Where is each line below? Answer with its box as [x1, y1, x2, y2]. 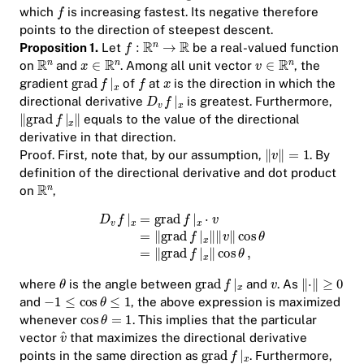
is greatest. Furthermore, [183, 94, 332, 109]
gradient [19, 76, 71, 91]
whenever [19, 312, 80, 327]
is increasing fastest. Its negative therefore [64, 5, 319, 19]
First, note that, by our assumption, [54, 148, 265, 162]
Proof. [19, 148, 54, 162]
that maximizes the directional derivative [67, 330, 308, 344]
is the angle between [65, 276, 195, 291]
